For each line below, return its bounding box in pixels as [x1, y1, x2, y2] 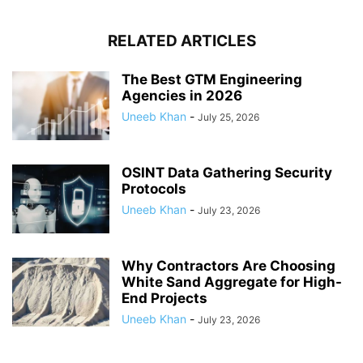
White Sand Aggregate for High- [122, 273, 342, 290]
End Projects [122, 289, 207, 306]
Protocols [122, 180, 186, 197]
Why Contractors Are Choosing [122, 257, 335, 274]
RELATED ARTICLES [107, 31, 256, 50]
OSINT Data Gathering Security [122, 164, 332, 181]
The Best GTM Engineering [122, 70, 302, 88]
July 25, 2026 [198, 110, 259, 123]
